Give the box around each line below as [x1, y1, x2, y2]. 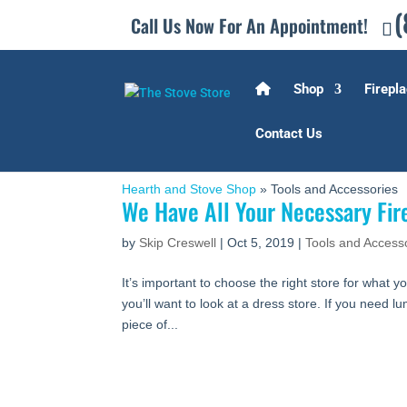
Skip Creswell [139, 235, 217, 250]
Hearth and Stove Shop [122, 182, 257, 196]
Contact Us [255, 125, 323, 142]
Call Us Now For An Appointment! [131, 12, 369, 39]
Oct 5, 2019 [227, 235, 295, 250]
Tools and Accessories [271, 182, 399, 196]
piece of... [122, 317, 179, 332]
